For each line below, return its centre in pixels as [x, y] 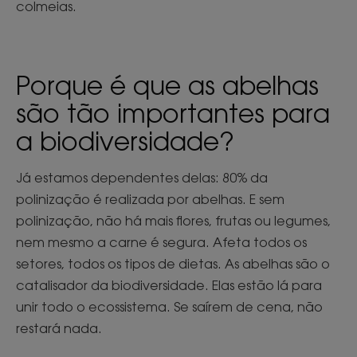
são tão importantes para [173, 112]
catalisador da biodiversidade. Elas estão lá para [169, 285]
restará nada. [59, 328]
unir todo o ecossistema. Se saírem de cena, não [169, 306]
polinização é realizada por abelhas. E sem [150, 199]
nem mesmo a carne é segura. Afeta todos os [161, 242]
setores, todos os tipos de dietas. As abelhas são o [173, 263]
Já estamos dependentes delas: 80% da [142, 177]
